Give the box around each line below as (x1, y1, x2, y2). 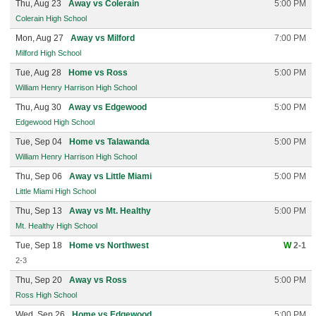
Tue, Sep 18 (16, 241, 62, 250)
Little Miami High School (16, 187, 96, 195)
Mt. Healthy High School (16, 221, 97, 230)
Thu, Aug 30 (16, 102, 61, 112)
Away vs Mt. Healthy (69, 206, 151, 216)
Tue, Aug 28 (16, 68, 61, 78)
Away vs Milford (71, 33, 135, 43)
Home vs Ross (68, 68, 128, 78)
